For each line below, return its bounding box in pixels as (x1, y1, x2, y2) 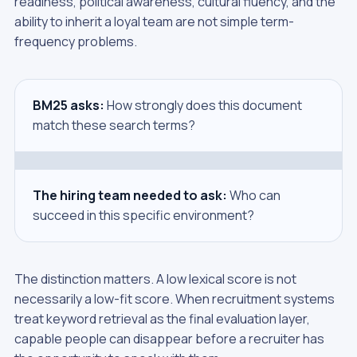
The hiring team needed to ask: (32, 186, 227, 204)
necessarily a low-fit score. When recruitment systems (14, 290, 335, 308)
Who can (226, 186, 280, 204)
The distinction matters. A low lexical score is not (14, 270, 296, 288)
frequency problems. (14, 33, 137, 50)
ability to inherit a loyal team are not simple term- (14, 13, 294, 30)
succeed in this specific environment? (32, 206, 254, 224)
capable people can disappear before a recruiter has (14, 330, 324, 347)
